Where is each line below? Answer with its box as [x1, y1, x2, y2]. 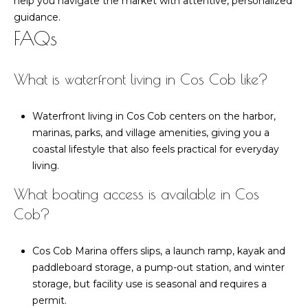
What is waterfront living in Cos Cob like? [14, 71, 268, 88]
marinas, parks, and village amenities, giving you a [32, 126, 269, 139]
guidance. [14, 10, 60, 23]
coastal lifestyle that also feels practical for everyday [32, 142, 279, 155]
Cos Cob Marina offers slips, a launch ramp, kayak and [32, 244, 285, 257]
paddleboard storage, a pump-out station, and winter [32, 261, 285, 274]
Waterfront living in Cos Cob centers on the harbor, [32, 109, 276, 122]
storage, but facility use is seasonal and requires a [32, 277, 267, 290]
